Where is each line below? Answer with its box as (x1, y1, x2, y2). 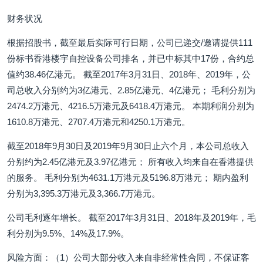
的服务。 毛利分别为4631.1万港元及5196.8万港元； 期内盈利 (7, 173, 248, 183)
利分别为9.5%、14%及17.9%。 (7, 228, 129, 238)
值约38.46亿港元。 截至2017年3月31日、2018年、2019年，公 (7, 69, 251, 79)
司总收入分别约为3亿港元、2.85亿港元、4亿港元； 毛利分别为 (7, 85, 255, 95)
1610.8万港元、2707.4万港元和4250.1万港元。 (7, 117, 190, 127)
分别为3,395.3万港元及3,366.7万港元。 (7, 188, 160, 198)
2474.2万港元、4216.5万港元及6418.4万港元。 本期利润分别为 (7, 101, 254, 111)
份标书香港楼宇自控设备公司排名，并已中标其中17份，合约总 (7, 53, 254, 63)
